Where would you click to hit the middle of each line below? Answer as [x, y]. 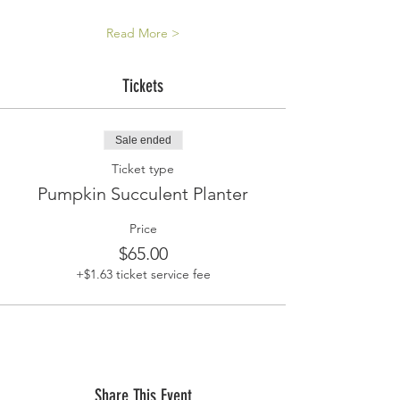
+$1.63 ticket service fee [143, 275]
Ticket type [143, 169]
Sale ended [143, 141]
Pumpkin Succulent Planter [143, 194]
